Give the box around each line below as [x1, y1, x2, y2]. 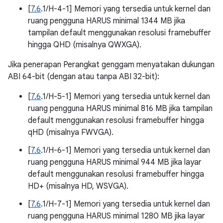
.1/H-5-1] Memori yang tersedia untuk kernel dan [41, 92, 210, 102]
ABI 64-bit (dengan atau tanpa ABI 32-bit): [8, 72, 159, 82]
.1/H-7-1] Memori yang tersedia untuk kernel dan [41, 199, 210, 209]
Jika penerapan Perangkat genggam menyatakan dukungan [8, 60, 215, 70]
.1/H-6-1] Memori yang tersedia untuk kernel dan [41, 145, 210, 155]
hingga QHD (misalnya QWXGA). [28, 40, 141, 50]
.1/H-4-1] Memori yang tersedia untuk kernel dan [41, 4, 211, 14]
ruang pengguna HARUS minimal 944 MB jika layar [28, 157, 202, 167]
